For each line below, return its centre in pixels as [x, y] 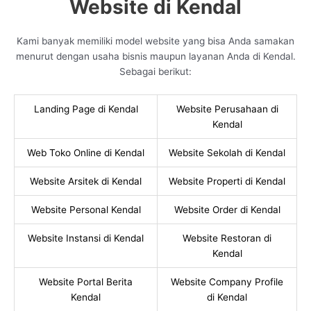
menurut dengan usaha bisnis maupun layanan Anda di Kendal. [155, 57]
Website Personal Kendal [86, 209]
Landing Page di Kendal [86, 109]
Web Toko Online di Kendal [86, 152]
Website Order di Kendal [227, 209]
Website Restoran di [227, 238]
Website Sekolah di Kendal [227, 152]
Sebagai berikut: [155, 72]
